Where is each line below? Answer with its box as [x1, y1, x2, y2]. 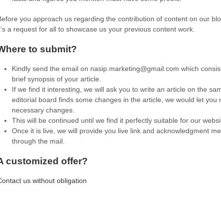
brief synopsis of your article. [12, 75, 101, 83]
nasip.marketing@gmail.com [90, 65, 179, 73]
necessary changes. [12, 106, 74, 114]
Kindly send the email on [12, 65, 90, 73]
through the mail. [12, 137, 65, 145]
